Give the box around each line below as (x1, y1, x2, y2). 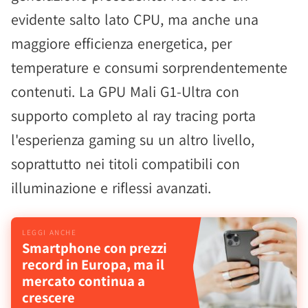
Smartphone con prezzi (22, 238, 167, 257)
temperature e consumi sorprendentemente (11, 57, 287, 77)
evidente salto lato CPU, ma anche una (11, 9, 258, 29)
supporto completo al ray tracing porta (11, 105, 256, 125)
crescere (22, 287, 75, 307)
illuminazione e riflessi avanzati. (11, 177, 211, 197)
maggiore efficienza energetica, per (11, 33, 232, 53)
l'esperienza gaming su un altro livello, (11, 129, 254, 149)
